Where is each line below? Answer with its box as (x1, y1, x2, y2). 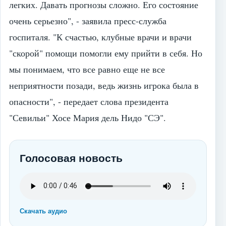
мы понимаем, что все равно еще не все (9, 63, 165, 75)
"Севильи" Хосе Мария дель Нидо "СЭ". (9, 111, 166, 124)
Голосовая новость (20, 152, 123, 164)
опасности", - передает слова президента (9, 95, 168, 107)
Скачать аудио (20, 207, 67, 215)
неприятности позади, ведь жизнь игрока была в (9, 79, 199, 91)
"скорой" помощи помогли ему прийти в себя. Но (9, 46, 202, 59)
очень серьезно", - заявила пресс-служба (9, 14, 166, 27)
